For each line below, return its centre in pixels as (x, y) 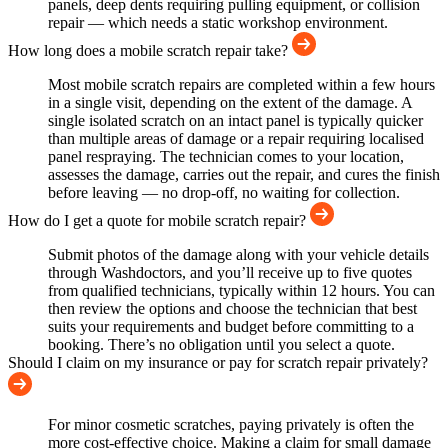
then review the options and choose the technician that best (232, 309)
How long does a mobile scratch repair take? (150, 51)
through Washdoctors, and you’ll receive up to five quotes (230, 273)
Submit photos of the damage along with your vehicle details (238, 255)
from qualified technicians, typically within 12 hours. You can (241, 291)
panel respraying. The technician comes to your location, (226, 157)
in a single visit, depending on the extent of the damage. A (230, 103)
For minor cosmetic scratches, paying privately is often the (231, 425)
